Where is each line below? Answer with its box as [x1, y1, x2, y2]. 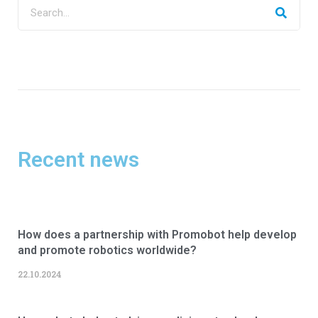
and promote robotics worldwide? [18, 243, 197, 258]
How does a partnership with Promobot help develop [18, 228, 297, 242]
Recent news [18, 147, 139, 172]
